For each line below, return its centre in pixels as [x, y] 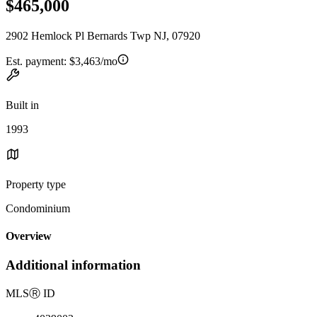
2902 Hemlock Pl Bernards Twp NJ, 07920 [103, 35]
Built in [22, 105]
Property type [36, 184]
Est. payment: [38, 61]
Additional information [73, 265]
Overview [29, 236]
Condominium [38, 208]
